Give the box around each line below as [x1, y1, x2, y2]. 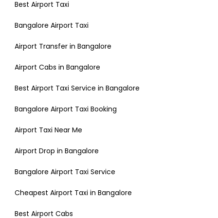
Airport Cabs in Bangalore [15, 62, 100, 73]
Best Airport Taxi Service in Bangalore [15, 83, 140, 93]
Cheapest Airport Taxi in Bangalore [15, 188, 132, 198]
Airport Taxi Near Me [15, 125, 82, 135]
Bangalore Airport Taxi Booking [15, 104, 117, 114]
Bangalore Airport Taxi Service [15, 167, 115, 177]
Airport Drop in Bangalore [15, 146, 99, 156]
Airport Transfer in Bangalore [15, 41, 111, 52]
